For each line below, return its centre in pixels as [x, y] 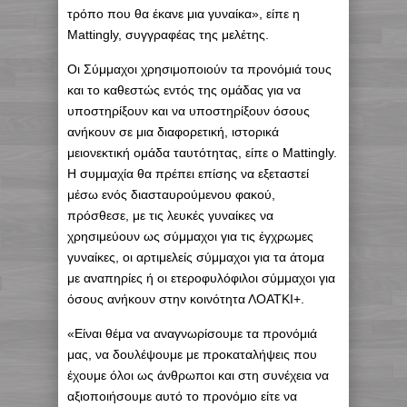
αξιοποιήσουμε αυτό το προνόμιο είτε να [182, 397]
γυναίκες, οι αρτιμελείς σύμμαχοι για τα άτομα [196, 258]
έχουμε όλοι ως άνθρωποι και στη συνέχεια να [198, 376]
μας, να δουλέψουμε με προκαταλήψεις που [192, 355]
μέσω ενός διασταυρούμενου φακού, [171, 195]
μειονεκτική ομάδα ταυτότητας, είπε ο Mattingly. [202, 153]
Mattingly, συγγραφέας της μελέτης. [168, 35]
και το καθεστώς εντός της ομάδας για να [184, 90]
